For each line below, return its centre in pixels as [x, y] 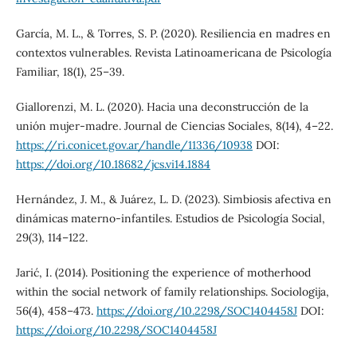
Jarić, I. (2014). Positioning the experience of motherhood [163, 273]
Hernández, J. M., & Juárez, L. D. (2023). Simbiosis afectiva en [173, 200]
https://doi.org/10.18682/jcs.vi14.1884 [113, 165]
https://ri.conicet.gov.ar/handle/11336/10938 [134, 145]
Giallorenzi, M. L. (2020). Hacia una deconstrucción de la [162, 107]
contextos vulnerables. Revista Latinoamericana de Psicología [173, 53]
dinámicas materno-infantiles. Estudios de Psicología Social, [170, 219]
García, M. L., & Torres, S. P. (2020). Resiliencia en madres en [173, 34]
